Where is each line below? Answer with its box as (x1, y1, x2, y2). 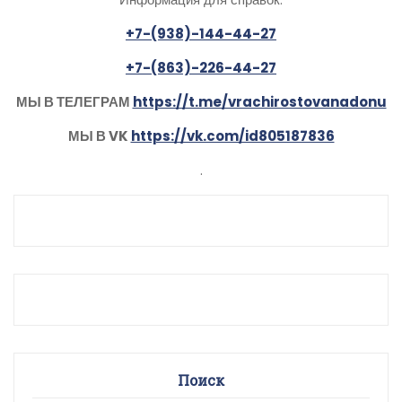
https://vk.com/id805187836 (130, 126, 335, 145)
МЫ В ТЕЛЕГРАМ (15, 92, 133, 111)
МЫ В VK (67, 126, 131, 145)
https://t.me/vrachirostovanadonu (132, 92, 387, 111)
